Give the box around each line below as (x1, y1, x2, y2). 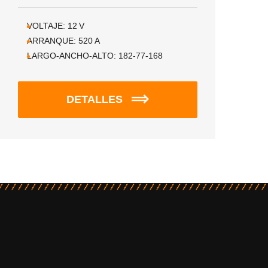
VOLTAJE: (27, 21, 65, 31)
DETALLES (66, 93, 123, 105)
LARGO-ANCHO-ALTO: (27, 51, 116, 60)
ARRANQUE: (27, 36, 76, 45)
